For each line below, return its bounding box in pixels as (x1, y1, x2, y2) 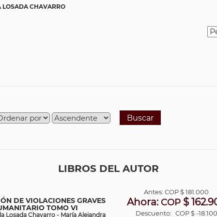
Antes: (144, 188, 165, 196)
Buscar (127, 113, 154, 123)
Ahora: (126, 196, 161, 208)
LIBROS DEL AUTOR (58, 163, 159, 174)
